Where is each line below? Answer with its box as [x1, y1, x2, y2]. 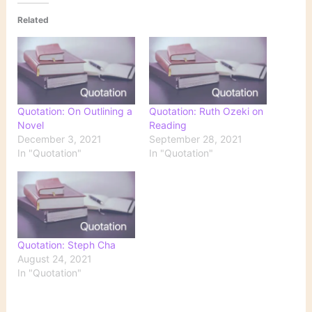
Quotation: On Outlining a [17, 104, 133, 117]
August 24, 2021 [17, 253, 93, 265]
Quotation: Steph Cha [17, 239, 116, 251]
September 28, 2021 [149, 132, 242, 145]
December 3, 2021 [17, 132, 102, 145]
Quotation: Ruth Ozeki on [149, 104, 263, 117]
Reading [149, 118, 187, 131]
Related [17, 15, 49, 26]
